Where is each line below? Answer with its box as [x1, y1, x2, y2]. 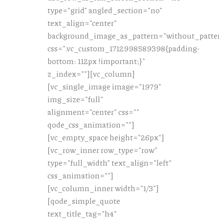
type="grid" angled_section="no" [47, 4, 162, 16]
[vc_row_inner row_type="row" [47, 144, 157, 156]
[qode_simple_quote [47, 195, 120, 207]
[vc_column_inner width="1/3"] [47, 182, 159, 194]
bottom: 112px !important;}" [47, 55, 145, 67]
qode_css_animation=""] [47, 119, 134, 131]
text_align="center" [47, 17, 117, 29]
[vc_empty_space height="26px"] [47, 131, 164, 143]
